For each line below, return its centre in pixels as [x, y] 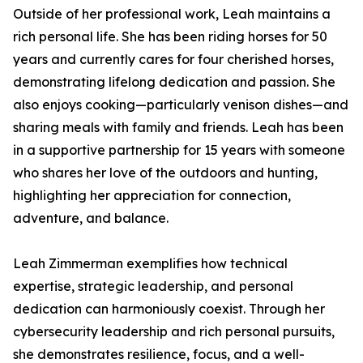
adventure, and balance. [91, 218]
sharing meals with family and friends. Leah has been [178, 127]
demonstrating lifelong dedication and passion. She [174, 82]
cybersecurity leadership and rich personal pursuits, [174, 331]
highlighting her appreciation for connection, [152, 195]
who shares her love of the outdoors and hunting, [165, 173]
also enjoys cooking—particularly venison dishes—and [181, 105]
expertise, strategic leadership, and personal [153, 286]
